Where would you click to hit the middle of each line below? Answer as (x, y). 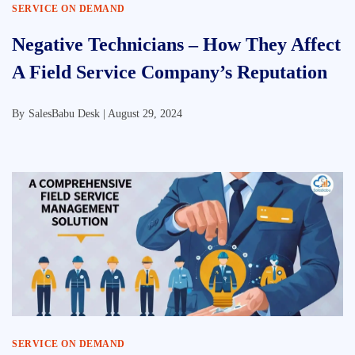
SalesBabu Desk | (68, 114)
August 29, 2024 (145, 114)
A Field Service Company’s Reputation (170, 72)
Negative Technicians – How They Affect (176, 44)
